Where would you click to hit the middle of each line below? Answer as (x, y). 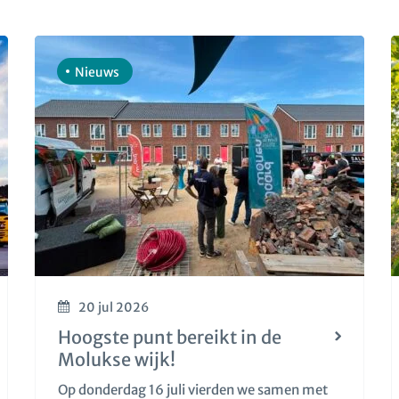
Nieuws (97, 72)
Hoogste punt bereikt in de (170, 337)
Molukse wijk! (117, 359)
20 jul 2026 (114, 307)
